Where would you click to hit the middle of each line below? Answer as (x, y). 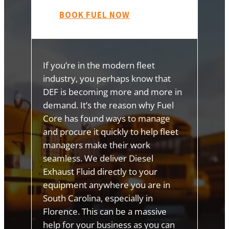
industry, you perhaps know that (107, 79)
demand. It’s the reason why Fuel (109, 105)
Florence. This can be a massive (105, 212)
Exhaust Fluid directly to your (100, 172)
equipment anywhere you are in (107, 185)
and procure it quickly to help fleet (111, 132)
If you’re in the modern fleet (99, 65)
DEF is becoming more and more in (113, 92)
